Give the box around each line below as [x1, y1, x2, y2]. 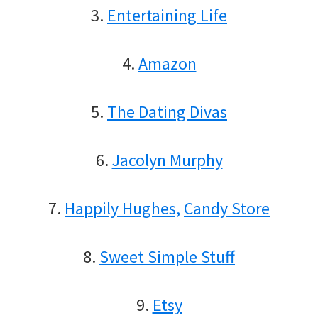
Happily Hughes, [65, 197, 180, 219]
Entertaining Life [107, 4, 227, 26]
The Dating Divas [107, 100, 227, 123]
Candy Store [184, 197, 270, 219]
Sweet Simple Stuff [99, 245, 235, 268]
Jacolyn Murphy [111, 148, 223, 171]
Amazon [138, 52, 197, 75]
